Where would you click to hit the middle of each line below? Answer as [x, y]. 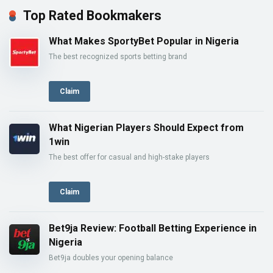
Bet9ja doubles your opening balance [111, 257]
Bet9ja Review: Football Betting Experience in [153, 228]
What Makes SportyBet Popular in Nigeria [144, 41]
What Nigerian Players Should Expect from [146, 128]
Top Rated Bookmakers [92, 16]
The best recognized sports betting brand [118, 57]
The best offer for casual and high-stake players [129, 158]
